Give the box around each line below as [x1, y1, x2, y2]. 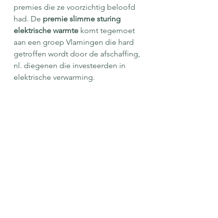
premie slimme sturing [43, 14, 123, 23]
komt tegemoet [78, 26, 137, 35]
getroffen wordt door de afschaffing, [14, 49, 142, 58]
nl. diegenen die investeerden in [14, 61, 127, 70]
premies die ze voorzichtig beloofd [14, 2, 137, 12]
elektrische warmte [14, 26, 78, 35]
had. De [14, 14, 43, 23]
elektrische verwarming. [14, 73, 95, 82]
